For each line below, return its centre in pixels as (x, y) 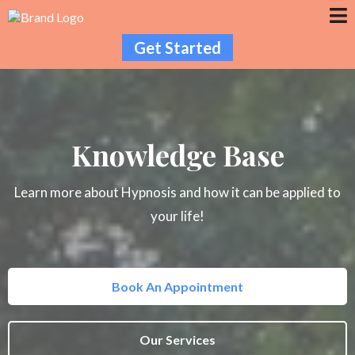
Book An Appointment (177, 286)
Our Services (177, 340)
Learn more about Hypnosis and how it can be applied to (177, 192)
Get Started (177, 48)
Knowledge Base (177, 155)
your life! (177, 216)
